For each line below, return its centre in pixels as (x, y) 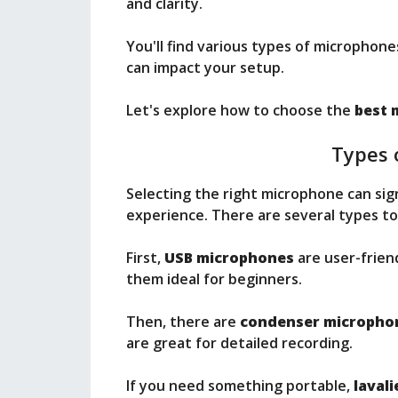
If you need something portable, (240, 386)
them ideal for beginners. (214, 279)
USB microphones (229, 258)
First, (145, 258)
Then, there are (183, 322)
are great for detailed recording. (239, 343)
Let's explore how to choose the (240, 111)
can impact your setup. (205, 68)
